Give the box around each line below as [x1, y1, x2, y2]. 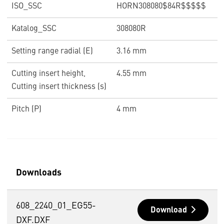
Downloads [15, 168, 61, 177]
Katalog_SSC [11, 24, 56, 33]
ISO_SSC [11, 2, 42, 10]
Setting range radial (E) [11, 47, 93, 55]
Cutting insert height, [11, 69, 85, 78]
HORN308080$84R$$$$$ [116, 2, 206, 10]
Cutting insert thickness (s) [11, 82, 106, 91]
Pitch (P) [11, 105, 41, 113]
